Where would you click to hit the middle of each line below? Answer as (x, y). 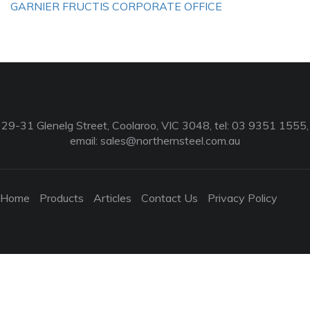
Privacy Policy (243, 198)
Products (62, 198)
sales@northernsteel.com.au (170, 140)
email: (85, 140)
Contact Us (170, 198)
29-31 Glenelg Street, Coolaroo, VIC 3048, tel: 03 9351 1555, (155, 125)
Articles (112, 198)
